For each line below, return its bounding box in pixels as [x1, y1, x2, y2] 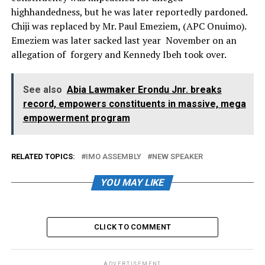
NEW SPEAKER [151, 152, 203, 161]
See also [22, 84, 62, 96]
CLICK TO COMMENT [93, 222, 172, 232]
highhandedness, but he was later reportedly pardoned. [11, 5, 247, 19]
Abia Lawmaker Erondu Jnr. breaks [66, 84, 222, 96]
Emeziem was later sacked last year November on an [11, 34, 239, 47]
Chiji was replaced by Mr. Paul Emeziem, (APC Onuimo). [11, 20, 246, 33]
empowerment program [22, 112, 130, 124]
